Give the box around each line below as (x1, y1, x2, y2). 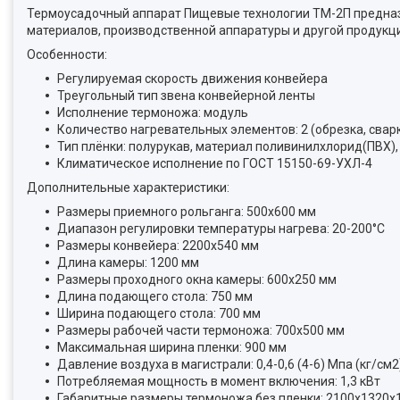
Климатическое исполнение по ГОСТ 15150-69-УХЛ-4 (57, 156, 372, 171)
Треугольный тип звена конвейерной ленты (57, 88, 315, 103)
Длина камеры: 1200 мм (57, 255, 199, 270)
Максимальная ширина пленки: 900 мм (57, 340, 287, 354)
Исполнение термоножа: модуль (57, 105, 248, 120)
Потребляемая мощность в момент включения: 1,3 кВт (57, 374, 380, 388)
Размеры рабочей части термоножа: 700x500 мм (57, 323, 345, 337)
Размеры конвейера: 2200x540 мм (57, 238, 259, 253)
